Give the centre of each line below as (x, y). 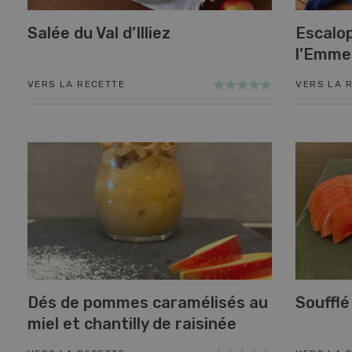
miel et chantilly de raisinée (132, 324)
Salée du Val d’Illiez (99, 33)
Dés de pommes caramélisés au (148, 303)
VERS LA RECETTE (76, 84)
